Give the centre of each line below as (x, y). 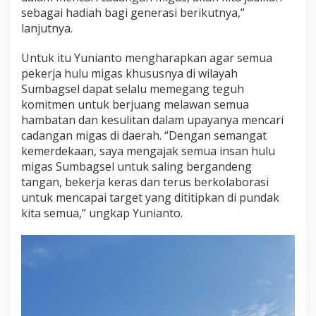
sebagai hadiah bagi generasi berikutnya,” (133, 13)
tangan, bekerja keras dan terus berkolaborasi (145, 182)
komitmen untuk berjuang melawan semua (135, 105)
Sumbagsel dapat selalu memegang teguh (133, 89)
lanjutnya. (47, 29)
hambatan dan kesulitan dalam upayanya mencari (152, 120)
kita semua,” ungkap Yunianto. (102, 213)
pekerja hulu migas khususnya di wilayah (129, 74)
